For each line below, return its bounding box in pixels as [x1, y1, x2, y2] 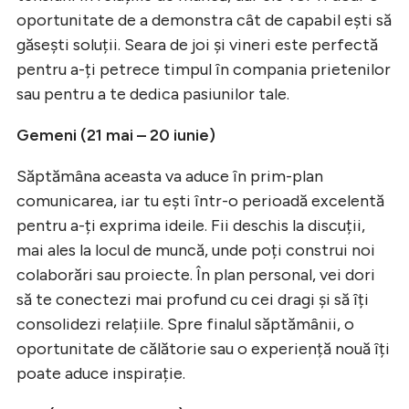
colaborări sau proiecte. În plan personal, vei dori [16, 264, 375, 285]
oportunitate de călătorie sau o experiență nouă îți [16, 338, 390, 359]
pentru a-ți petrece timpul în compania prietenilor [16, 58, 391, 79]
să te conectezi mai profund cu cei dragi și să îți [16, 288, 369, 309]
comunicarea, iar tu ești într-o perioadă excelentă [16, 190, 384, 211]
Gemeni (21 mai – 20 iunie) [16, 124, 215, 145]
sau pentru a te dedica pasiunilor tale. [16, 83, 289, 104]
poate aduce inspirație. [16, 362, 185, 383]
